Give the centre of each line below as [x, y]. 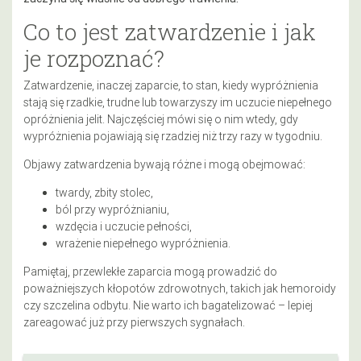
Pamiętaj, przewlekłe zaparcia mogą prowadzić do [150, 271]
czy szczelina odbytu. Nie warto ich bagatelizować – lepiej [168, 305]
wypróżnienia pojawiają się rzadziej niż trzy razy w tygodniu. [173, 136]
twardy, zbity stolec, [104, 192]
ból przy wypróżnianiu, [112, 209]
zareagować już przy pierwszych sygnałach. [134, 322]
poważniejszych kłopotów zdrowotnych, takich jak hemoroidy [180, 288]
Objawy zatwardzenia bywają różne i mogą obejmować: [164, 164]
